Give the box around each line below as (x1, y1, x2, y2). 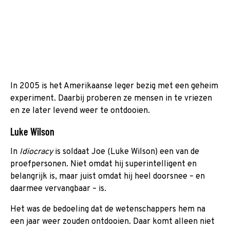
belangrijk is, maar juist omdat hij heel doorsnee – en (10, 171, 205, 182)
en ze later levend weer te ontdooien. (10, 105, 150, 116)
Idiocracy (20, 146, 55, 157)
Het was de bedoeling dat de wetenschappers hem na (10, 204, 205, 215)
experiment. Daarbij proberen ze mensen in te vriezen (10, 93, 212, 104)
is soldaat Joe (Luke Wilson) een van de (55, 146, 199, 157)
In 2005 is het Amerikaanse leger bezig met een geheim (10, 81, 218, 91)
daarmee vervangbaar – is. (10, 183, 106, 194)
